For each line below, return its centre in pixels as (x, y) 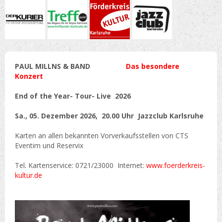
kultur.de (28, 175)
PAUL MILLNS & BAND (55, 66)
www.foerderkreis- (176, 166)
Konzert (29, 76)
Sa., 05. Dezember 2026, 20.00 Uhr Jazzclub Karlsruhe (109, 116)
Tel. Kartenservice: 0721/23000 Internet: (81, 166)
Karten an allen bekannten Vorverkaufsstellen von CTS (102, 136)
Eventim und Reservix (49, 146)
